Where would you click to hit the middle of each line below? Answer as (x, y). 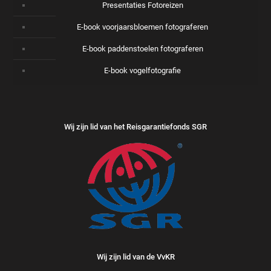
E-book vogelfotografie (142, 70)
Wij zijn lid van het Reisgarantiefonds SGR (135, 127)
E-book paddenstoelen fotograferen (142, 49)
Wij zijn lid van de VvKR (135, 256)
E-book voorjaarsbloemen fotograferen (142, 27)
